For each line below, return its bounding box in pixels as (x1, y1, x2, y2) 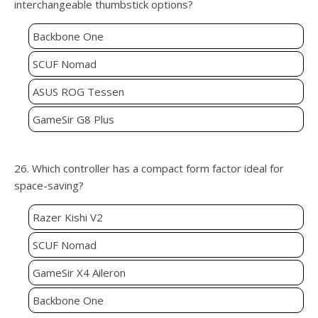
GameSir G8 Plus (33, 112, 114, 127)
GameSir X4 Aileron (33, 265, 126, 280)
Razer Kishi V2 (33, 210, 103, 225)
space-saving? (14, 178, 84, 193)
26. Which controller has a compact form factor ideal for (14, 161, 284, 176)
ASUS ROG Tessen (33, 84, 124, 99)
